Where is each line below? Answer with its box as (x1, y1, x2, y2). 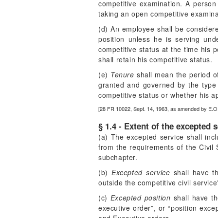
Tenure (110, 70, 134, 79)
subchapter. (98, 152, 138, 162)
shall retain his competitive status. (98, 54, 213, 64)
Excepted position (110, 193, 171, 202)
